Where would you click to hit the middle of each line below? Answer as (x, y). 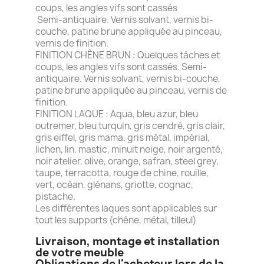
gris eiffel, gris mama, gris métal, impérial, (123, 137)
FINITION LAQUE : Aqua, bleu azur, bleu (117, 114)
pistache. (55, 196)
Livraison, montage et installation (128, 241)
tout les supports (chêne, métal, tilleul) (116, 220)
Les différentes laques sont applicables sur (126, 208)
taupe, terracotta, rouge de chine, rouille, (122, 173)
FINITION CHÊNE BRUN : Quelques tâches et (128, 55)
